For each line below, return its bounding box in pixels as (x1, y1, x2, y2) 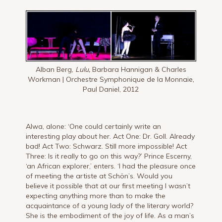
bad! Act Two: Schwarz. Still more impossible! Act (26, 142, 187, 151)
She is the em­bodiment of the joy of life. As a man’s (26, 211, 195, 221)
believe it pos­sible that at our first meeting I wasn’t (26, 181, 191, 191)
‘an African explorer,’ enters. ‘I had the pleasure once (26, 162, 196, 171)
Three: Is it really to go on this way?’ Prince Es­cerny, (26, 152, 192, 161)
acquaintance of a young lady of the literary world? (26, 201, 194, 211)
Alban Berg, (35, 65, 73, 74)
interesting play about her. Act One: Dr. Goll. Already (26, 132, 195, 141)
